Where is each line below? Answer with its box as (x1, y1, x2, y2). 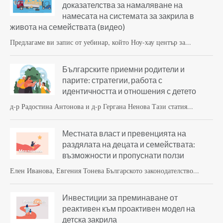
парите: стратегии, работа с (62, 75, 162, 85)
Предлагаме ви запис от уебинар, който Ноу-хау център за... (10, 37, 191, 47)
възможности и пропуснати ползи (62, 150, 184, 160)
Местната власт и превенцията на (62, 128, 186, 138)
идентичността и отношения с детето (62, 86, 196, 96)
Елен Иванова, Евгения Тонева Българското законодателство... (10, 165, 199, 175)
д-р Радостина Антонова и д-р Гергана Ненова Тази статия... (10, 101, 193, 111)
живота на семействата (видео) (10, 21, 125, 31)
